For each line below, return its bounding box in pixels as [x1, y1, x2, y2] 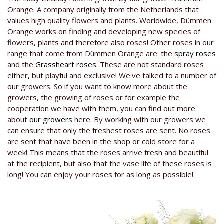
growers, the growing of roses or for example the [7, 92, 180, 103]
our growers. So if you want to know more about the [7, 81, 187, 92]
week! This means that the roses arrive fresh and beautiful [7, 147, 208, 158]
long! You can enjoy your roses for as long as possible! [7, 169, 193, 180]
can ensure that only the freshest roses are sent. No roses [7, 125, 210, 136]
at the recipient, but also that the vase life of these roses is [7, 158, 212, 169]
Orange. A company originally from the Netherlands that [7, 4, 199, 15]
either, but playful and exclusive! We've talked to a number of [7, 70, 216, 81]
